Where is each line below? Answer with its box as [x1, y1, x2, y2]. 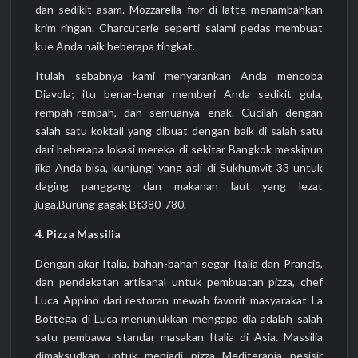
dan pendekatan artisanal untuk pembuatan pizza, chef [35, 274, 323, 288]
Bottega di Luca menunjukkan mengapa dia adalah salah [35, 311, 323, 325]
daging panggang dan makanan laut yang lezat [35, 178, 323, 193]
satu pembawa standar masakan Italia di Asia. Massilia [35, 329, 323, 344]
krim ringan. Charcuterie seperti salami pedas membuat [35, 20, 323, 34]
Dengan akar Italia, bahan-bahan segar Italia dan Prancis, [35, 256, 323, 270]
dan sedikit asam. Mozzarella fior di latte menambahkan [35, 2, 323, 16]
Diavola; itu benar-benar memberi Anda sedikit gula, [35, 86, 323, 101]
